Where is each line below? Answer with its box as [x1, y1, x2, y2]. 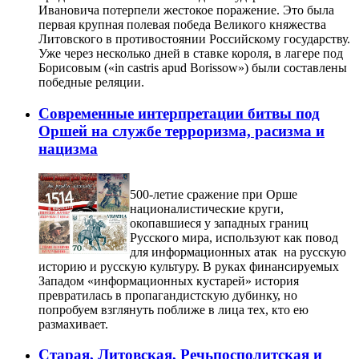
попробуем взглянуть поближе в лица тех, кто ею [38, 302, 309, 317]
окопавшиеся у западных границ [130, 216, 309, 230]
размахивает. [38, 317, 108, 331]
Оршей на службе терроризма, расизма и [38, 123, 325, 140]
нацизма [38, 140, 98, 158]
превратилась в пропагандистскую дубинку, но [38, 288, 297, 302]
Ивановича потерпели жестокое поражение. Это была [38, 3, 334, 18]
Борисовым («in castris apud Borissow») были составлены [38, 61, 347, 75]
